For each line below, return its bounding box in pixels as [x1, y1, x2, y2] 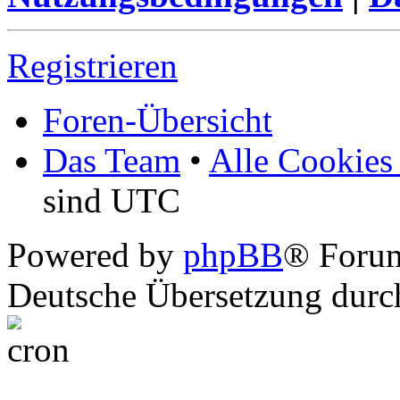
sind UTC [43, 180, 180, 220]
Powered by [7, 235, 183, 274]
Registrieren [7, 46, 178, 85]
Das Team [43, 140, 180, 179]
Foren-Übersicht [43, 100, 272, 139]
